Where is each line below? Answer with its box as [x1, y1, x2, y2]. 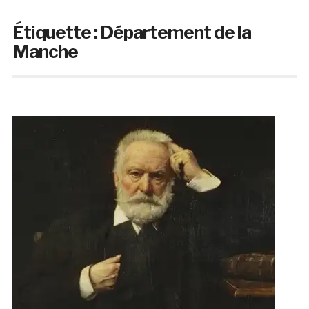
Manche [12, 41, 78, 63]
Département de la [99, 21, 251, 43]
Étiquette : [12, 21, 100, 43]
